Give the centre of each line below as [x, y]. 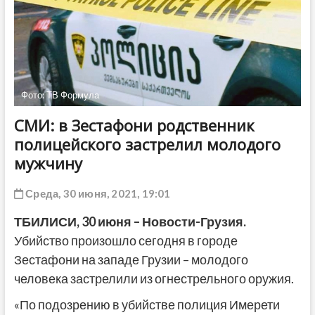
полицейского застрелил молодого [147, 144]
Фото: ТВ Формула [60, 95]
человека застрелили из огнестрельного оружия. [154, 278]
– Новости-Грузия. [189, 221]
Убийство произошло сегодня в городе [126, 240]
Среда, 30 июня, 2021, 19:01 [97, 193]
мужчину [52, 163]
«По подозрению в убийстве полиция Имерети [147, 304]
